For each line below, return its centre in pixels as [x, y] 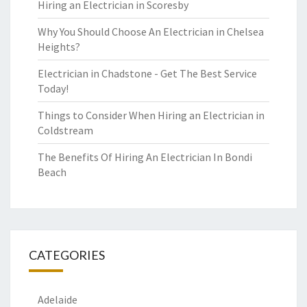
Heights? [59, 47]
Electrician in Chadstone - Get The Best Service [147, 73]
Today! [53, 88]
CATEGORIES [67, 255]
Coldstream [65, 130]
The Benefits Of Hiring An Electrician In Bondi [145, 157]
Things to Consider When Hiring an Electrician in [151, 115]
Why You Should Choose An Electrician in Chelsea [151, 32]
